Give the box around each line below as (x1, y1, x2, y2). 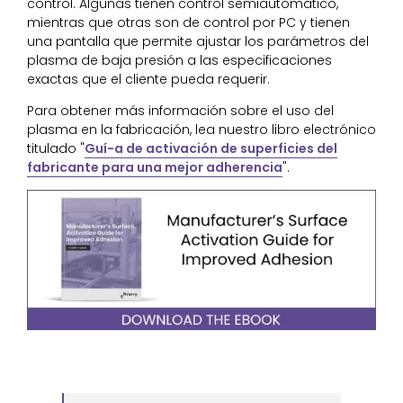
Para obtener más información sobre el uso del (27, 101, 334, 120)
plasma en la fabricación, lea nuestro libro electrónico (27, 120, 376, 139)
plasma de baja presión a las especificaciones (27, 50, 332, 69)
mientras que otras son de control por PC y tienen (27, 13, 350, 31)
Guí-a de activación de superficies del (85, 139, 337, 157)
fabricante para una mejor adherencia (27, 157, 282, 176)
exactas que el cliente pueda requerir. (27, 69, 270, 88)
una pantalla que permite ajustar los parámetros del (27, 31, 369, 50)
